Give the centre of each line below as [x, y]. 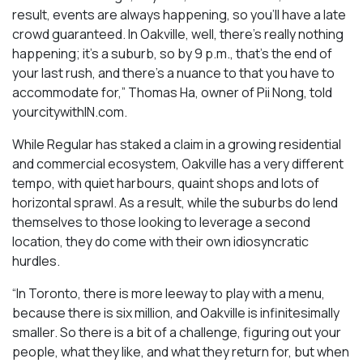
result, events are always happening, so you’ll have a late [179, 15]
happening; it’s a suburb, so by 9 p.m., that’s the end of [172, 54]
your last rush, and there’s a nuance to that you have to [173, 73]
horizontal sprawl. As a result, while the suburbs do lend [175, 203]
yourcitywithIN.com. [70, 112]
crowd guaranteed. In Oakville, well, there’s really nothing [178, 34]
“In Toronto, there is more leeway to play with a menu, [169, 294]
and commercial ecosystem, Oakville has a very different [178, 164]
